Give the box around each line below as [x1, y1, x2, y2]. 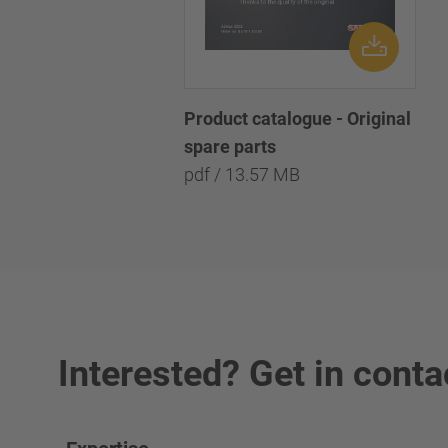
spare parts [184, 136, 276, 158]
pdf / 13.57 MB [184, 164, 300, 186]
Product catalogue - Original [184, 108, 411, 130]
